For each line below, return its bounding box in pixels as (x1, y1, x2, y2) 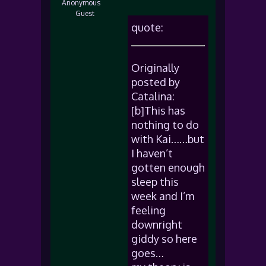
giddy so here (131, 232, 197, 245)
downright (131, 218, 182, 231)
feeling (131, 204, 166, 217)
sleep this (131, 175, 179, 188)
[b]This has (131, 104, 185, 117)
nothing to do (131, 118, 199, 131)
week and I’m (131, 189, 194, 202)
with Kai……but (131, 132, 204, 145)
